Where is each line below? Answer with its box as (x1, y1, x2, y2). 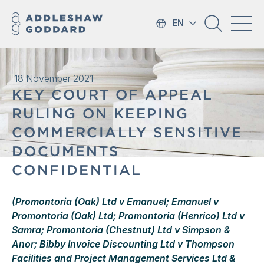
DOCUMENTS (12, 143, 120, 160)
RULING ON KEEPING (12, 105, 189, 122)
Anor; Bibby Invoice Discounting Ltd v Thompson (12, 238, 235, 250)
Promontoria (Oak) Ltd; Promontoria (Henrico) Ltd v (12, 210, 245, 222)
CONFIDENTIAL (12, 161, 142, 179)
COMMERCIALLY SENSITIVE (12, 124, 243, 141)
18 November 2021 (14, 72, 93, 84)
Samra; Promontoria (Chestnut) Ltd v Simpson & (12, 224, 230, 236)
